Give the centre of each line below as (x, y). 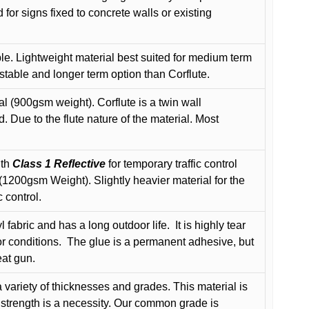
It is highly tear (210, 225)
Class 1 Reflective (59, 163)
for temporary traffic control (171, 163)
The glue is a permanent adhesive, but (160, 241)
